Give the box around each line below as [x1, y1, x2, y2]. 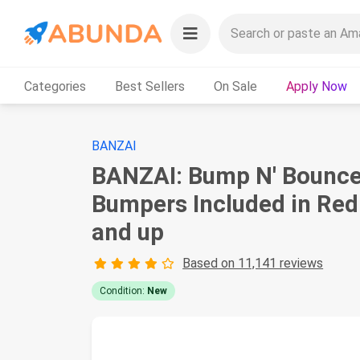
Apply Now [286, 78, 347, 94]
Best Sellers [115, 78, 185, 94]
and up [92, 219, 164, 246]
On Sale [214, 78, 257, 94]
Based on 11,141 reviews [182, 256, 324, 271]
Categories [24, 78, 86, 94]
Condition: [100, 285, 147, 297]
